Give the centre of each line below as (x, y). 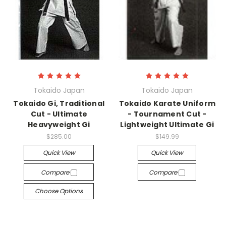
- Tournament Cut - (167, 114)
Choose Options (59, 191)
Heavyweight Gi (59, 125)
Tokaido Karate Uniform (167, 103)
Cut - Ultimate (59, 114)
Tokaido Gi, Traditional (59, 103)
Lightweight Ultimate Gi (167, 125)
